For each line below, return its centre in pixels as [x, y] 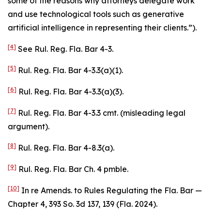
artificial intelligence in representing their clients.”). [102, 28]
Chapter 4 [26, 204]
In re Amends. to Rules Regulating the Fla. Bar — [111, 190]
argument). [29, 126]
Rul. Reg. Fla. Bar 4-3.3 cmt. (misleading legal [101, 113]
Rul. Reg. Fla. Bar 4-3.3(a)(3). [70, 92]
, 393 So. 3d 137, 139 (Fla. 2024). [101, 204]
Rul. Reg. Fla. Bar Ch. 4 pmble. [72, 169]
